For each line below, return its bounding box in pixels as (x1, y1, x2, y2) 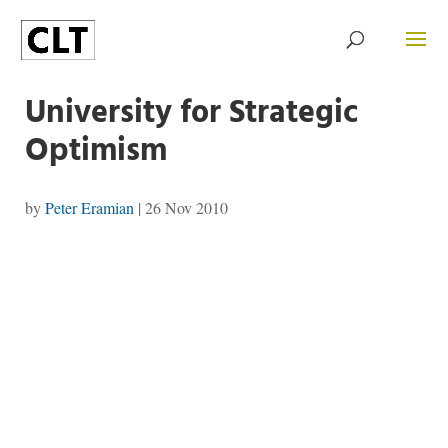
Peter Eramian (44, 197, 134, 218)
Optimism (24, 126, 167, 177)
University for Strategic (24, 88, 358, 139)
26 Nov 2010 (144, 197, 228, 218)
